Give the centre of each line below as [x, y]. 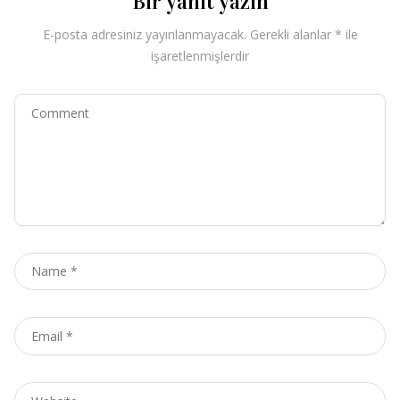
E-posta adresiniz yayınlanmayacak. [144, 34]
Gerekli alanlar [292, 34]
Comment [42, 103]
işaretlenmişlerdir [200, 56]
